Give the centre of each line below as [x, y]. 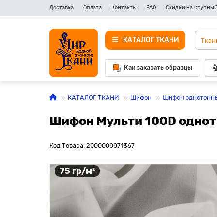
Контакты [124, 8]
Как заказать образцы [158, 68]
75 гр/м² [77, 171]
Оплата [93, 8]
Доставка [62, 8]
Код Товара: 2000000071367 [92, 146]
